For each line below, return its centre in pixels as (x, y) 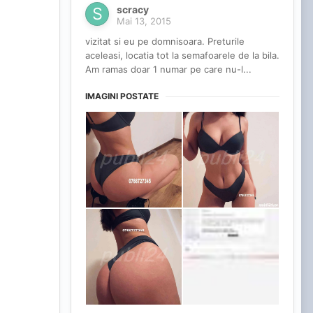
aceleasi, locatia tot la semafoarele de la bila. (182, 56)
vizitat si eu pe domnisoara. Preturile (165, 42)
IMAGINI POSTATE (122, 96)
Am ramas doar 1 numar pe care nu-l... (168, 70)
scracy (133, 10)
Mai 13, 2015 (144, 21)
